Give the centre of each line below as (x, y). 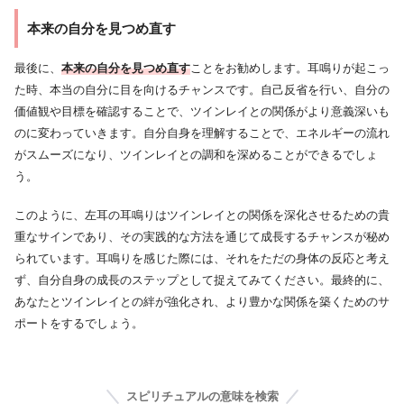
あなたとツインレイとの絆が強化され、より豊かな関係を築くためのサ (202, 302)
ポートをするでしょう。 (79, 324)
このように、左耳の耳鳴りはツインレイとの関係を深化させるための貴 (202, 216)
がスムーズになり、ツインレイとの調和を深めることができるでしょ (196, 155)
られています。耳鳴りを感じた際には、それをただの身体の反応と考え (202, 259)
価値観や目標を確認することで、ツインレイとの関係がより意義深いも (202, 112)
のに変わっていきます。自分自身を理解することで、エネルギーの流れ (202, 133)
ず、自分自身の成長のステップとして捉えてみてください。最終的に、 (202, 280)
